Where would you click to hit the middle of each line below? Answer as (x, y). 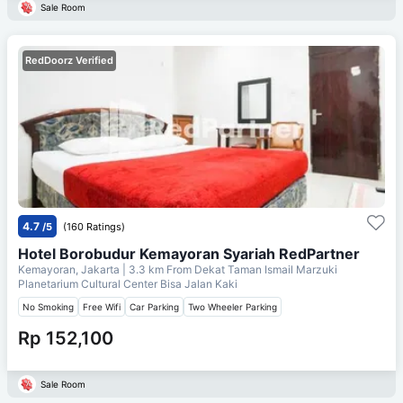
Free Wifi (102, 306)
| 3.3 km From (157, 269)
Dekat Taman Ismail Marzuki (266, 269)
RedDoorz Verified (69, 60)
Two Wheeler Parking (233, 306)
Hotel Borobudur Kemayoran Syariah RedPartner (189, 253)
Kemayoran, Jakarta (70, 269)
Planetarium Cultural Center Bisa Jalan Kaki (128, 283)
